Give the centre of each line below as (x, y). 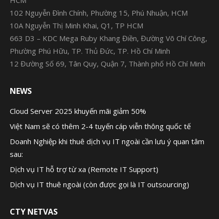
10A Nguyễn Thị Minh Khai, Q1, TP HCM (77, 25)
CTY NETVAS (34, 212)
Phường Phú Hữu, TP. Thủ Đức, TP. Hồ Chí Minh (90, 51)
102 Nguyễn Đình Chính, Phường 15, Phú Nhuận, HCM (99, 13)
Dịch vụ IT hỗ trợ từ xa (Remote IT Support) (84, 169)
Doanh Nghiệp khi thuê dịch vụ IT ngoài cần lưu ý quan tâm (107, 141)
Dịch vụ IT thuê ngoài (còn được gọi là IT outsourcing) (99, 184)
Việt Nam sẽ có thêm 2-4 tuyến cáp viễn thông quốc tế (100, 126)
